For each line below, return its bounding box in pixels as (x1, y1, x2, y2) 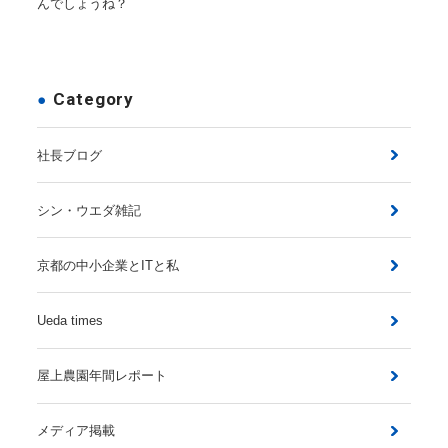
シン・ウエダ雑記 (37, 202, 142, 218)
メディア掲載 (37, 423, 116, 439)
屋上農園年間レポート (37, 368, 168, 384)
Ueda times (37, 313, 104, 329)
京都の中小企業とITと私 (37, 257, 180, 273)
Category (53, 88, 135, 109)
